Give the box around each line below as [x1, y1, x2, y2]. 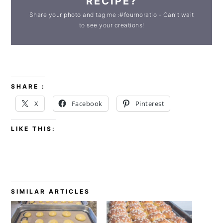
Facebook [71, 99, 103, 108]
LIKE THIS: [11, 124, 56, 132]
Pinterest [135, 99, 165, 108]
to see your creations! [79, 21, 144, 29]
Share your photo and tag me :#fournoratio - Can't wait [29, 10, 194, 18]
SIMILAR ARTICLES [11, 187, 91, 195]
